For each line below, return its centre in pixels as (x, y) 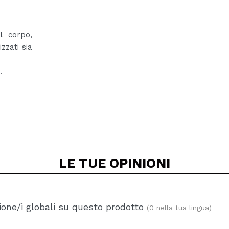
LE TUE (84, 163)
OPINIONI (140, 163)
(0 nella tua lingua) (179, 207)
